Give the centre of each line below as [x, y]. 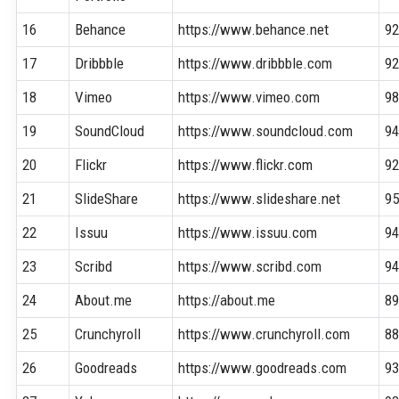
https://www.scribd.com [250, 266]
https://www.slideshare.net [260, 198]
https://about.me [227, 300]
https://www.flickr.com [246, 164]
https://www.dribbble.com [256, 63]
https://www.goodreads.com [263, 367]
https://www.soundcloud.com [266, 130]
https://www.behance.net [254, 29]
